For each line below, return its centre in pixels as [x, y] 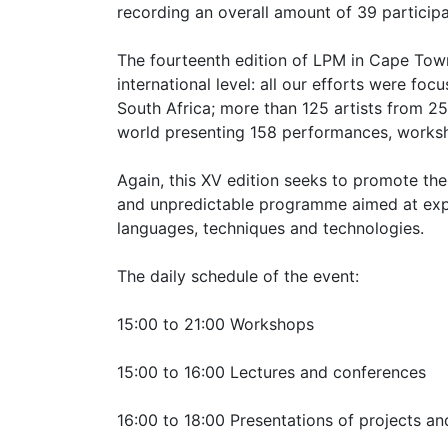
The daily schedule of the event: [238, 275]
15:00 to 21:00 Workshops [215, 323]
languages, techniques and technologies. [270, 227]
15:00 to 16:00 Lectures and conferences [271, 371]
